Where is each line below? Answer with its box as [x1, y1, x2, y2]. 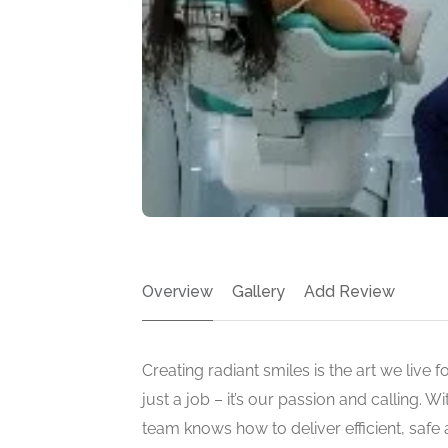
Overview [142, 281, 213, 301]
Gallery [232, 281, 285, 301]
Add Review [304, 281, 395, 301]
